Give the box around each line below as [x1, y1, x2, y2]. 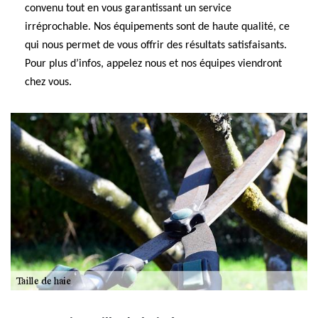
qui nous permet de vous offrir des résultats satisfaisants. [25, 40, 287, 51]
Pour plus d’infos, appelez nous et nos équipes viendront [25, 58, 282, 70]
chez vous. [25, 77, 72, 88]
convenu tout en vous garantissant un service [25, 3, 231, 14]
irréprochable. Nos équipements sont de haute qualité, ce [25, 21, 290, 33]
